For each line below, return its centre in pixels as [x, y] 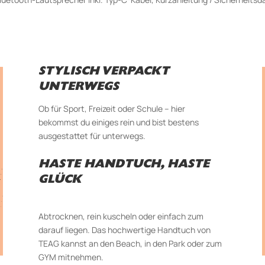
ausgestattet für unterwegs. [92, 135]
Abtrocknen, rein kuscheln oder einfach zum [121, 216]
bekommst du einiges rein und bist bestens [118, 122]
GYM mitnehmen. [71, 257]
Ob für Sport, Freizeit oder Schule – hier [112, 108]
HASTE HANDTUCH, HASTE [124, 165]
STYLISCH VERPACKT [104, 72]
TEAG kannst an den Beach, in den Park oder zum [130, 243]
